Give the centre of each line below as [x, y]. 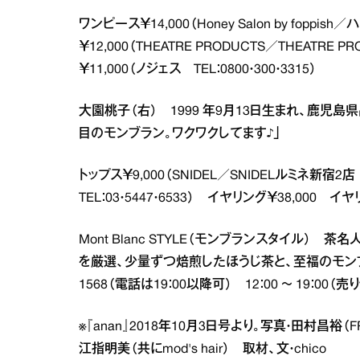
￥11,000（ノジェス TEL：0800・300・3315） [198, 70]
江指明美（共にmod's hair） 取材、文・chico [202, 350]
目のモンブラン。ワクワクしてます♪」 [180, 134]
